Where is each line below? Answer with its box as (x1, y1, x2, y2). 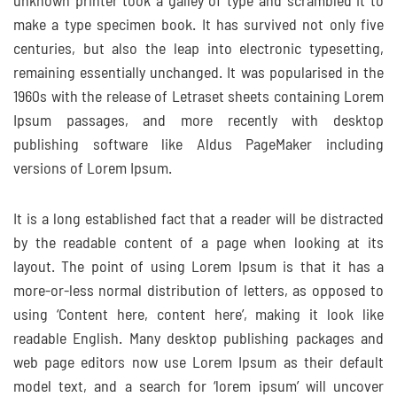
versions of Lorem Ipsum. (13, 161, 172, 177)
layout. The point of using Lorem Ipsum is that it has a (13, 260, 384, 276)
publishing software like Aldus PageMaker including (13, 137, 384, 153)
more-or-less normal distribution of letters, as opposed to (13, 284, 384, 300)
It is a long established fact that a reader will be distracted (13, 212, 384, 228)
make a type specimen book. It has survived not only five (13, 18, 384, 34)
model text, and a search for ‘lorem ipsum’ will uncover (13, 379, 384, 395)
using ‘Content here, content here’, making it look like (13, 307, 384, 323)
